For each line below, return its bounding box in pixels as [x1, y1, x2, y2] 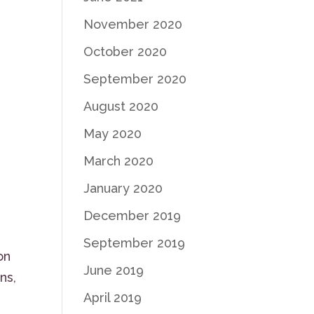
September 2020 [83, 71, 187, 86]
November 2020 [83, 17, 183, 32]
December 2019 [83, 208, 182, 223]
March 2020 [83, 153, 154, 168]
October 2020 [83, 44, 168, 59]
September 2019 [83, 235, 186, 250]
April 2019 [83, 290, 142, 305]
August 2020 [83, 99, 159, 114]
